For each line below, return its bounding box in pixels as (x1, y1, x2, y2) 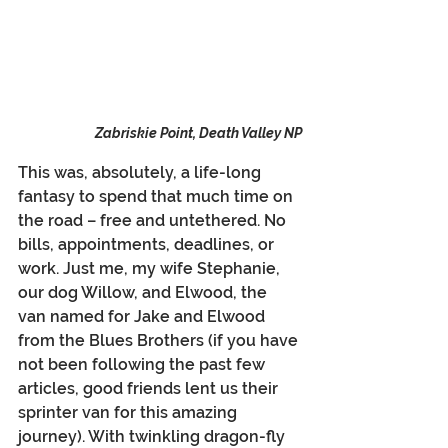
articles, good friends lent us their (18, 378, 282, 398)
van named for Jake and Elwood (18, 306, 269, 326)
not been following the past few (18, 354, 269, 374)
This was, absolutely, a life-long (18, 162, 265, 182)
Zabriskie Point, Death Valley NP (95, 124, 302, 141)
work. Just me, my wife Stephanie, (18, 258, 284, 278)
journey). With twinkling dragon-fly (18, 426, 289, 446)
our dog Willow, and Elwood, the (18, 282, 271, 302)
